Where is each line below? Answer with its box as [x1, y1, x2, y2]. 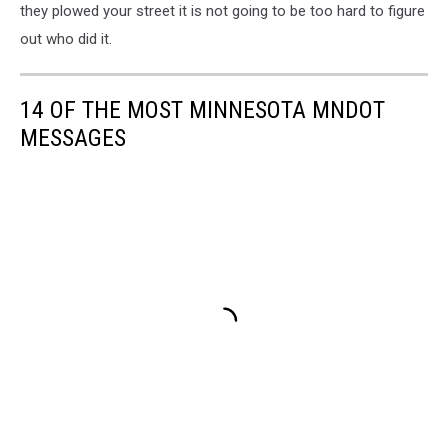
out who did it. [20, 29, 112, 48]
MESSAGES [20, 123, 126, 152]
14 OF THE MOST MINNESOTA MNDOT [20, 95, 385, 124]
